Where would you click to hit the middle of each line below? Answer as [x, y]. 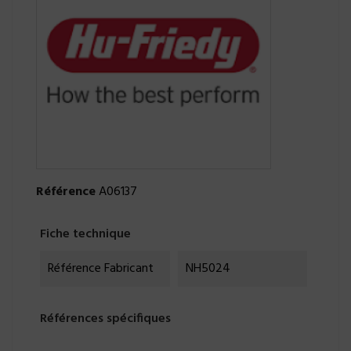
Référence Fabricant [101, 269]
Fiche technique [85, 235]
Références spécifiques [105, 319]
